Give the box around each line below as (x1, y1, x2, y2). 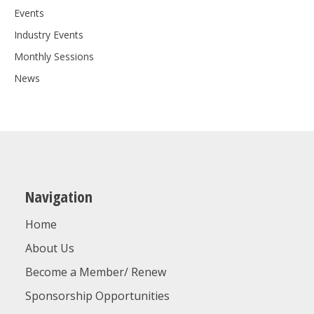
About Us (25, 240, 74, 256)
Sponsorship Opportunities (25, 288, 170, 303)
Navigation (25, 186, 93, 207)
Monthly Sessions (14, 50, 94, 63)
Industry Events (14, 28, 83, 41)
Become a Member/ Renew (25, 264, 166, 280)
